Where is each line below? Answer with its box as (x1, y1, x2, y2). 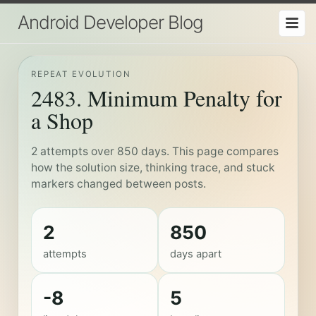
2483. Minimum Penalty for (30, 83, 282, 114)
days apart (170, 247, 221, 260)
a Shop (30, 105, 93, 136)
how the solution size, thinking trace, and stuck (30, 161, 275, 175)
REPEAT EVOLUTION (30, 69, 131, 80)
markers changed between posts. (30, 177, 206, 191)
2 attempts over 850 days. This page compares (30, 145, 279, 159)
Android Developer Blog (17, 11, 203, 33)
